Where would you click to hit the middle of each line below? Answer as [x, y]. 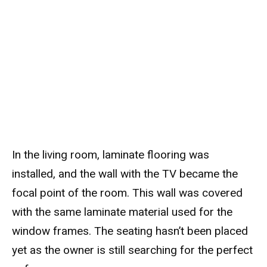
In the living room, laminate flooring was [111, 155]
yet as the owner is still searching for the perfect [132, 250]
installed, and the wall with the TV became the [125, 174]
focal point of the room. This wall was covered [127, 193]
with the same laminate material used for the [122, 212]
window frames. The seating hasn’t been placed [130, 231]
